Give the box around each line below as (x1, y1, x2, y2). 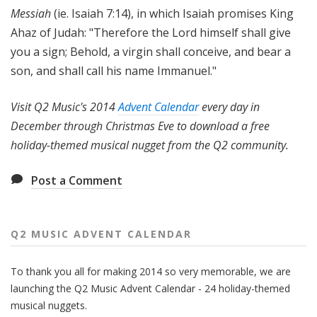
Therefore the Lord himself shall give (93, 25, 291, 41)
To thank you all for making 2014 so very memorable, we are (11, 265, 291, 279)
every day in (199, 99, 260, 115)
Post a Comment (31, 173, 122, 189)
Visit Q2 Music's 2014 (11, 99, 118, 115)
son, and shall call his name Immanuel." (11, 63, 217, 79)
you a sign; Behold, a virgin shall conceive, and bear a (11, 44, 291, 60)
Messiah (11, 6, 51, 22)
